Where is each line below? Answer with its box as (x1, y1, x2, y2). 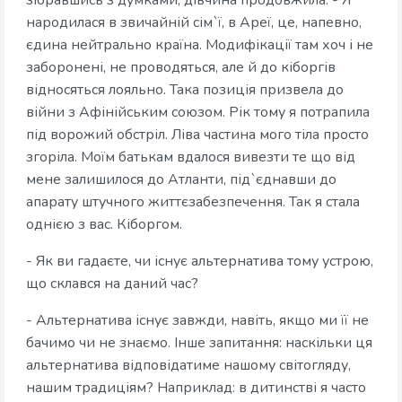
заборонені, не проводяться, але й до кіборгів (26, 57, 336, 78)
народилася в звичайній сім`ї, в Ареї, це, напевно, (26, 13, 362, 33)
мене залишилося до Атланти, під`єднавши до (26, 170, 336, 190)
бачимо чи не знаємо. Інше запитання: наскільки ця (26, 333, 372, 354)
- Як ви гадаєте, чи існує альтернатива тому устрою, (26, 251, 373, 272)
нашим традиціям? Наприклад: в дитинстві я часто (26, 378, 366, 398)
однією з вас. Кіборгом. (26, 214, 182, 235)
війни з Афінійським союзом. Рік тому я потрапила (26, 102, 370, 123)
